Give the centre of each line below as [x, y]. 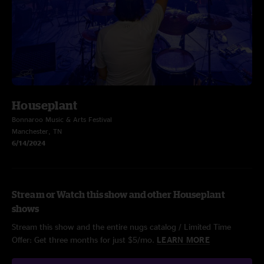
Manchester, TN [37, 131]
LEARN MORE [183, 240]
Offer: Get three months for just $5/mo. [84, 240]
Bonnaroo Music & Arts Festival [62, 119]
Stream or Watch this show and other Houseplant [118, 194]
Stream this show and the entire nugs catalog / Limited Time [121, 227]
